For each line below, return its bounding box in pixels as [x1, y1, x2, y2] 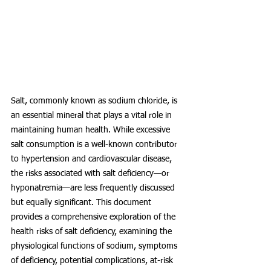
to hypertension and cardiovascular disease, [11, 155, 174, 164]
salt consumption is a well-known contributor [11, 140, 180, 149]
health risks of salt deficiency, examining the [11, 227, 174, 237]
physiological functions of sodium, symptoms [11, 242, 180, 251]
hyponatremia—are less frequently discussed [11, 184, 177, 193]
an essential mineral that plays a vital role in [11, 111, 174, 120]
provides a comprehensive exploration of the [11, 213, 178, 222]
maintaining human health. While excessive [11, 126, 172, 135]
